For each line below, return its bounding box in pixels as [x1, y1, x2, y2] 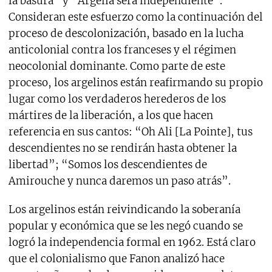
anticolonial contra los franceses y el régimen [8, 43, 236, 57]
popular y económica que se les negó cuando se [8, 219, 243, 233]
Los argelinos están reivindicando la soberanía [8, 203, 240, 217]
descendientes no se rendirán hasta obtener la [8, 141, 237, 155]
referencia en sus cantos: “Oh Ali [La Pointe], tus [8, 125, 253, 139]
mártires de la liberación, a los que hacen [8, 109, 213, 123]
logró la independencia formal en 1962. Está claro [8, 236, 256, 250]
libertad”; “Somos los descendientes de [8, 158, 207, 172]
